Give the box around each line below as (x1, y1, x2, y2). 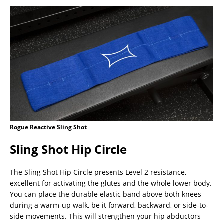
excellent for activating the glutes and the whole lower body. (10, 178, 212, 188)
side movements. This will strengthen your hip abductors (10, 211, 201, 221)
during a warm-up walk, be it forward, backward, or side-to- (10, 200, 208, 210)
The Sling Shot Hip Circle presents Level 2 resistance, (10, 167, 186, 177)
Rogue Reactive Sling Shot (10, 122, 87, 131)
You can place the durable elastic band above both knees (10, 189, 201, 199)
